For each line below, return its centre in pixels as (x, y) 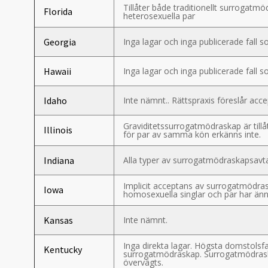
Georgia (60, 42)
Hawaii (57, 71)
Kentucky (63, 249)
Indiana (59, 160)
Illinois (58, 130)
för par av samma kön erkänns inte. (192, 134)
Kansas (58, 220)
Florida (58, 11)
